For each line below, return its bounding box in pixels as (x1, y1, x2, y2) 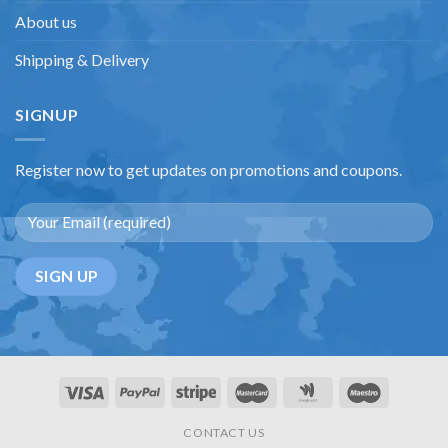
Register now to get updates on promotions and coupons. (15, 159, 402, 179)
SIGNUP (15, 105, 79, 125)
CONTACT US (183, 424, 265, 440)
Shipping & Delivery (15, 50, 149, 70)
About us (15, 12, 77, 32)
